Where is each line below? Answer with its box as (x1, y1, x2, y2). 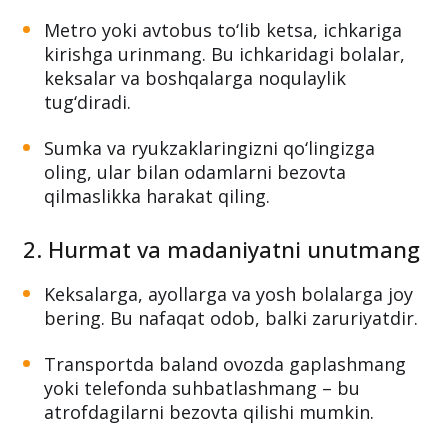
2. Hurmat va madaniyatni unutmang (23, 301, 420, 332)
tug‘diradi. (44, 157, 131, 182)
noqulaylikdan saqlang (23, 37, 260, 68)
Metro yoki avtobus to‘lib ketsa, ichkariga (44, 85, 402, 110)
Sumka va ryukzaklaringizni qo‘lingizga (44, 203, 375, 228)
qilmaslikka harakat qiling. (44, 251, 270, 276)
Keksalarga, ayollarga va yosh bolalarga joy (44, 349, 413, 374)
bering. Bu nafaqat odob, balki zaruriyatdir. (44, 373, 418, 398)
